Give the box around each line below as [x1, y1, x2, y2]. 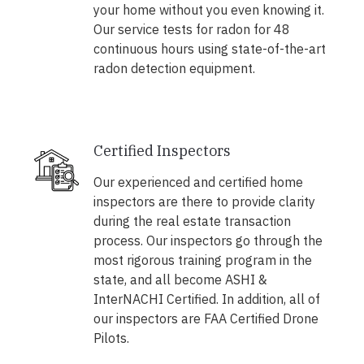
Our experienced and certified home [93, 174, 303, 191]
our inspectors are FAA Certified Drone [93, 310, 318, 327]
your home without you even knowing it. [93, 2, 324, 19]
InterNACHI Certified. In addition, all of [93, 291, 320, 308]
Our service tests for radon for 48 [93, 21, 290, 38]
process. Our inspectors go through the [93, 232, 323, 249]
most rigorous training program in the [93, 252, 312, 269]
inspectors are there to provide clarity [93, 193, 315, 210]
